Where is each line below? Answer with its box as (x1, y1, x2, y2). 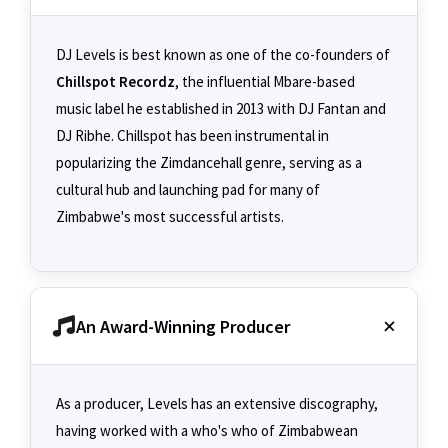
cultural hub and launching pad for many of (56, 180, 320, 200)
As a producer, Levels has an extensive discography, (56, 394, 378, 414)
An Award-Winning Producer (76, 314, 290, 338)
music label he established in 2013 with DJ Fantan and (56, 99, 386, 119)
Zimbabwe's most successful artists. (56, 207, 284, 227)
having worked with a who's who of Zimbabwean (56, 421, 358, 441)
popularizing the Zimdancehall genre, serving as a (56, 153, 362, 173)
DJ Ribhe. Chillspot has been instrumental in (56, 126, 329, 146)
